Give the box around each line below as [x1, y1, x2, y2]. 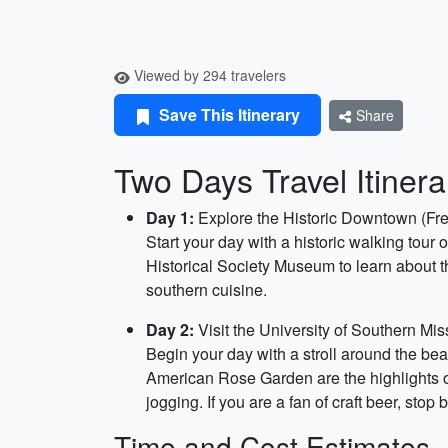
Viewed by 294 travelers [130, 65, 286, 85]
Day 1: [146, 206, 194, 229]
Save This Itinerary [155, 103, 300, 126]
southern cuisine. [146, 278, 267, 301]
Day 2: [146, 318, 194, 341]
